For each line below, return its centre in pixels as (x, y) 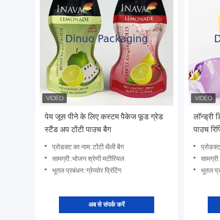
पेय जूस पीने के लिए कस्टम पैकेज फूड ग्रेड (104, 117)
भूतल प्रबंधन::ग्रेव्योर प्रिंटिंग (87, 171)
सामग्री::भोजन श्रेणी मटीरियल (88, 159)
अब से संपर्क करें (107, 205)
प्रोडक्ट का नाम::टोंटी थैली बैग (88, 147)
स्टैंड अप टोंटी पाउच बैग (78, 130)
